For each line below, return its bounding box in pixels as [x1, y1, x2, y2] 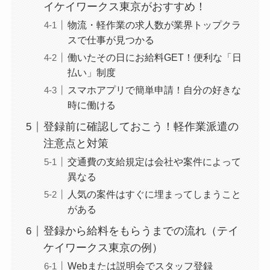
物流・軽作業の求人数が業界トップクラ [67, 19, 241, 31]
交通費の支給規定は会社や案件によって [67, 156, 241, 168]
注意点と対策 [43, 137, 108, 150]
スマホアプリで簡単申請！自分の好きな [67, 84, 241, 96]
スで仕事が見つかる [67, 34, 154, 46]
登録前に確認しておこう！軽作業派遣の [43, 121, 239, 133]
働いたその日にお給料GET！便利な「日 [67, 52, 242, 63]
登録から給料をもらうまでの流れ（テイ [43, 225, 239, 237]
